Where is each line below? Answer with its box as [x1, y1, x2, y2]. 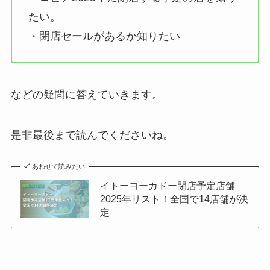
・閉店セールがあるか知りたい [28, 30, 180, 42]
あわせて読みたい [32, 163, 86, 171]
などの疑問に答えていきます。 [10, 88, 163, 101]
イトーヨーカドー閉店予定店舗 [99, 180, 235, 192]
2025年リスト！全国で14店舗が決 [99, 193, 248, 205]
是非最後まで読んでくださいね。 [10, 129, 174, 142]
